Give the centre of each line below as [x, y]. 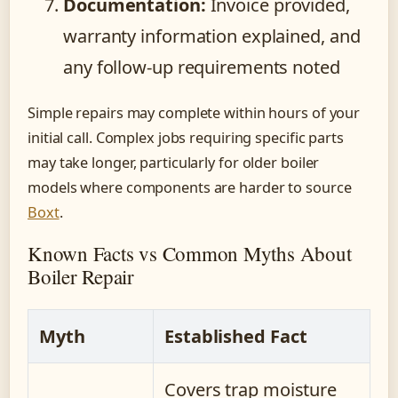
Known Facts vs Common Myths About [190, 253]
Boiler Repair [81, 276]
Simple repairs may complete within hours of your [194, 112]
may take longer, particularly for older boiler [174, 162]
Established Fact [236, 336]
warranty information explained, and [212, 36]
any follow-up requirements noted [202, 67]
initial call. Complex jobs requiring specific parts [186, 137]
